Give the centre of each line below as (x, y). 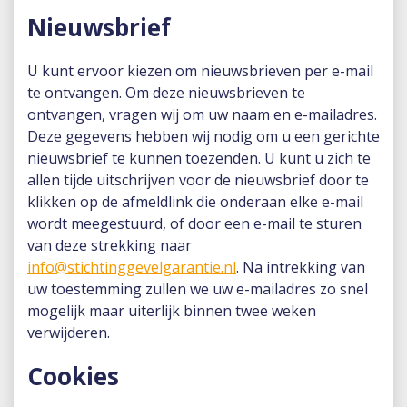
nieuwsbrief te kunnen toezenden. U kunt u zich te (199, 158)
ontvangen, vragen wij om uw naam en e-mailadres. (202, 114)
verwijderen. (69, 333)
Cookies (73, 376)
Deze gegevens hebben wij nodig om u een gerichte (203, 136)
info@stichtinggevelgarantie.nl (132, 267)
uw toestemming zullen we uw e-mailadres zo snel (198, 289)
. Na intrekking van (301, 267)
